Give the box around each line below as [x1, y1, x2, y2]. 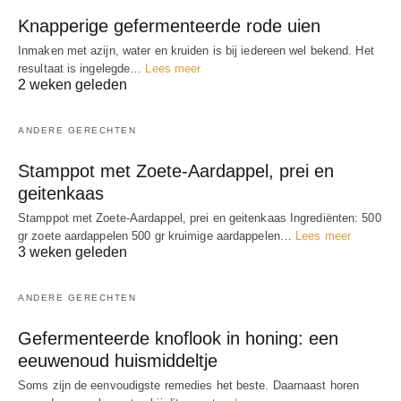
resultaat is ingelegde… [18, 62, 146, 75]
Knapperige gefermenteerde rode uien [18, 16, 320, 36]
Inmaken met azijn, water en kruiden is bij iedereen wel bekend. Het [18, 44, 374, 57]
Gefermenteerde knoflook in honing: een [18, 328, 338, 348]
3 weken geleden [18, 244, 127, 260]
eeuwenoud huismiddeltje [18, 351, 218, 371]
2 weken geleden [18, 77, 127, 92]
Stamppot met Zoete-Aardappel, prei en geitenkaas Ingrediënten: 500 [18, 211, 381, 225]
